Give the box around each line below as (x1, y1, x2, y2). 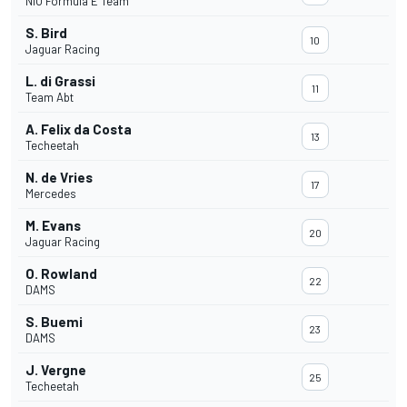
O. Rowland (25, 265, 97, 283)
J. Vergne (25, 362, 86, 379)
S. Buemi (25, 313, 83, 331)
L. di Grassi (25, 73, 95, 90)
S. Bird (25, 25, 67, 42)
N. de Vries (25, 169, 93, 186)
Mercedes (25, 186, 76, 202)
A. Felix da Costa (25, 121, 132, 138)
